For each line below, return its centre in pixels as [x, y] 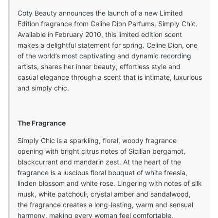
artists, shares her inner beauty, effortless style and [99, 67]
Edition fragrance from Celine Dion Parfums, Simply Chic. [108, 24]
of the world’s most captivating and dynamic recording [104, 56]
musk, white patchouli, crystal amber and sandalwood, [104, 194]
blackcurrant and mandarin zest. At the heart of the [99, 162]
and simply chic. [43, 88]
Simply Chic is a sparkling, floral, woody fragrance [97, 141]
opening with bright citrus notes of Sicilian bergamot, [101, 151]
